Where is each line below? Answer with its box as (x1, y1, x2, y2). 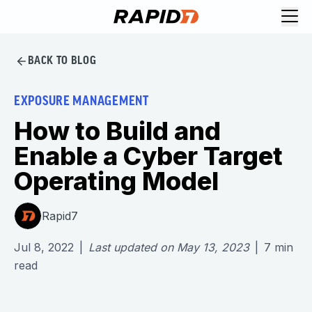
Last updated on (88, 240, 173, 254)
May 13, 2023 (177, 240, 249, 254)
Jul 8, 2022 (14, 240, 74, 254)
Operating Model (14, 166, 219, 196)
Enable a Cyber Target (14, 141, 283, 171)
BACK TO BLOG (27, 55, 97, 67)
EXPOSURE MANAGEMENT (14, 95, 149, 109)
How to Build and (14, 116, 221, 146)
